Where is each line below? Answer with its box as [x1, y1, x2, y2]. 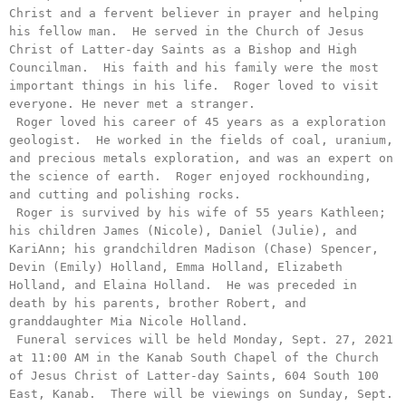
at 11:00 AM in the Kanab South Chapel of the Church [9, 351, 379, 364]
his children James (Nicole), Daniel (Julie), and [9, 224, 357, 237]
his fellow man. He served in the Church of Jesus [9, 24, 364, 38]
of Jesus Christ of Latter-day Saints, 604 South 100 [9, 369, 379, 382]
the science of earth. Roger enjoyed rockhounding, [9, 169, 372, 183]
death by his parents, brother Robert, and [9, 296, 306, 310]
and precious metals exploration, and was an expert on [9, 151, 393, 165]
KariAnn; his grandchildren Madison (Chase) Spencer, [9, 242, 379, 256]
